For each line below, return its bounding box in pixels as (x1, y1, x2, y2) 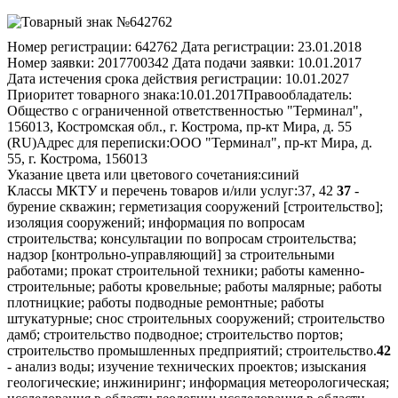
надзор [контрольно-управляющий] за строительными (7, 246, 335, 262)
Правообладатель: (243, 86, 352, 102)
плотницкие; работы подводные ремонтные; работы (7, 294, 324, 310)
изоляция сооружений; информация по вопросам (7, 214, 305, 230)
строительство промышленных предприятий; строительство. (7, 342, 377, 358)
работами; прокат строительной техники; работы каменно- (7, 262, 364, 278)
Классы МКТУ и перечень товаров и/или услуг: (7, 182, 298, 198)
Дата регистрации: (181, 38, 294, 54)
